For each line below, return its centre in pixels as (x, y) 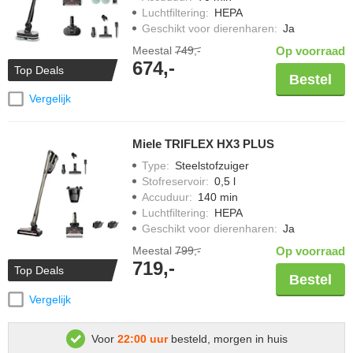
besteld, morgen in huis (227, 339)
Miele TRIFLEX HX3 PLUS (203, 144)
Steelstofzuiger (212, 166)
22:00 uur (142, 339)
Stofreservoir (174, 182)
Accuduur (165, 197)
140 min (218, 197)
